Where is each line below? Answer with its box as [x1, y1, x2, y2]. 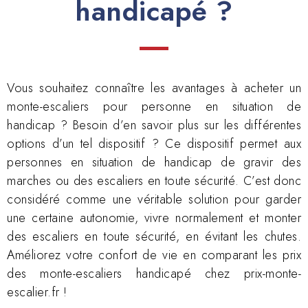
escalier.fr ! [7, 283, 67, 301]
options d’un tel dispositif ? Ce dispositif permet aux [7, 134, 301, 153]
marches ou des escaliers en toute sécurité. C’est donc [7, 171, 301, 190]
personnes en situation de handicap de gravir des [7, 153, 301, 171]
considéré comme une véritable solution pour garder [7, 190, 301, 208]
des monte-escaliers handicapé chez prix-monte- [7, 264, 301, 283]
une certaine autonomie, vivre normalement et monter [7, 208, 301, 227]
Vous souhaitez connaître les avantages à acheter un [7, 78, 301, 97]
